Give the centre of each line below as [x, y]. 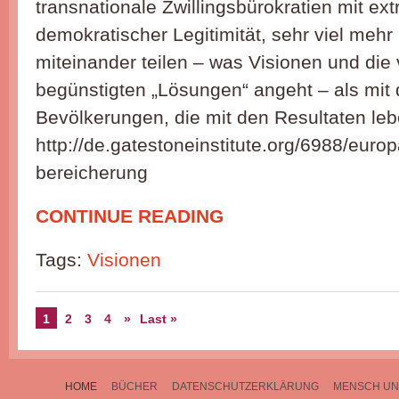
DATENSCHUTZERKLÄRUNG [245, 387]
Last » [159, 319]
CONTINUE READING [130, 216]
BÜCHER [134, 387]
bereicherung [92, 172]
